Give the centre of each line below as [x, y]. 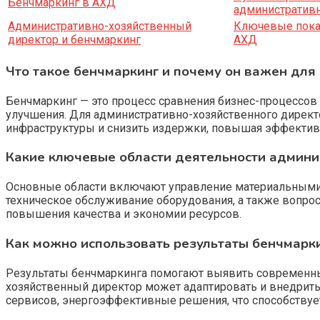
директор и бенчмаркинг [74, 40]
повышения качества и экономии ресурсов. [124, 214]
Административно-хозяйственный [100, 26]
